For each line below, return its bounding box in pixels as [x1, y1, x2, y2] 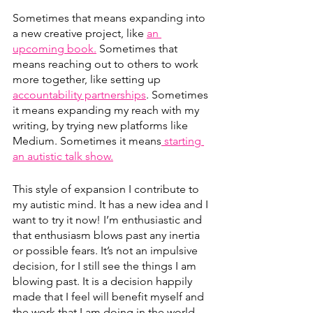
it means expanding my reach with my [13, 103, 202, 117]
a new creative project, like [13, 26, 147, 40]
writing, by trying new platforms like [13, 118, 191, 132]
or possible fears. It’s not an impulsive [13, 243, 201, 257]
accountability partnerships [13, 87, 146, 101]
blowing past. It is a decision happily [13, 274, 195, 288]
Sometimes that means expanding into [13, 10, 208, 24]
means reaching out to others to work [13, 57, 201, 71]
